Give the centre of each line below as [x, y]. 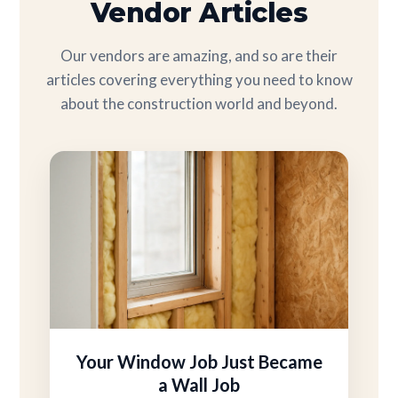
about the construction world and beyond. [199, 103]
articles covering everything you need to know [199, 80]
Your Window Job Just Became [199, 362]
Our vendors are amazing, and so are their [199, 56]
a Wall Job [199, 385]
